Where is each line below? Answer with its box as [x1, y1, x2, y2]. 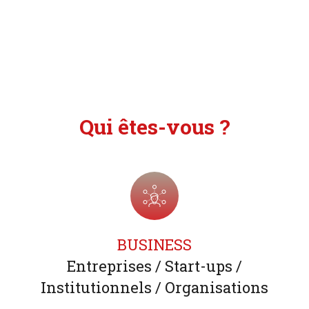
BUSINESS [117, 235, 192, 255]
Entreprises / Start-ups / [67, 256, 242, 277]
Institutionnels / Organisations [41, 277, 268, 298]
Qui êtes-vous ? [79, 113, 230, 141]
